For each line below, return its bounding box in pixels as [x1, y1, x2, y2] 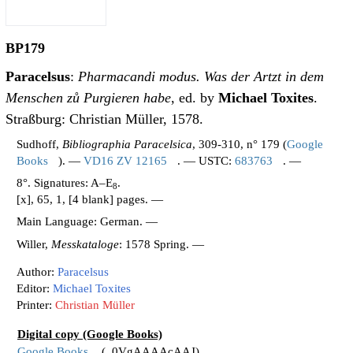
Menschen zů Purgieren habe [5, 90, 171, 106]
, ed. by [170, 90, 218, 106]
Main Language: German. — [17, 215, 158, 229]
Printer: [17, 299, 56, 312]
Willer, [17, 237, 52, 251]
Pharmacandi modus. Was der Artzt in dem [77, 69, 324, 85]
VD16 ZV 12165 [84, 154, 168, 167]
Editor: [17, 282, 54, 295]
